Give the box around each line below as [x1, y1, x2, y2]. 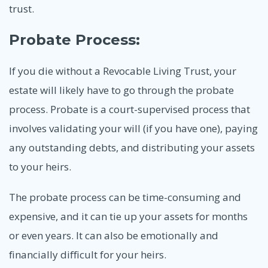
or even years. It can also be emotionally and [9, 229, 218, 243]
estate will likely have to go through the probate [9, 83, 234, 97]
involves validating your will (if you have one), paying [9, 121, 258, 135]
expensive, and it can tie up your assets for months [9, 209, 248, 224]
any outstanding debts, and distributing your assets [9, 140, 255, 154]
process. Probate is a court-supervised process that [9, 102, 250, 116]
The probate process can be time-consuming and [9, 190, 241, 205]
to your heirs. [9, 159, 71, 173]
